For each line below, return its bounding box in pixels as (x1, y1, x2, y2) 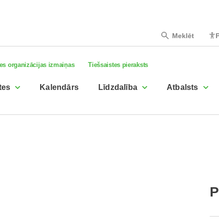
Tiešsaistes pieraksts (88, 61, 148, 68)
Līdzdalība (98, 83, 138, 91)
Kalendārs (40, 83, 79, 91)
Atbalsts (167, 83, 198, 91)
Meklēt (172, 31, 194, 40)
